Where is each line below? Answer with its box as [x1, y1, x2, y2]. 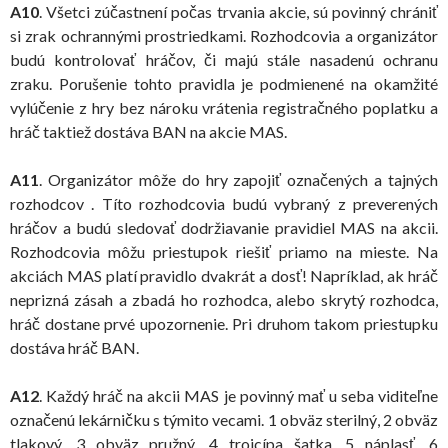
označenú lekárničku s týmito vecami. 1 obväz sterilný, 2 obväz [10, 410, 438, 429]
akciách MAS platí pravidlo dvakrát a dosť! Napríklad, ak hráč [10, 266, 438, 285]
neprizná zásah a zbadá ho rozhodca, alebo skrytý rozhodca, [10, 290, 438, 309]
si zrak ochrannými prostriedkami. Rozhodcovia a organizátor [10, 26, 438, 45]
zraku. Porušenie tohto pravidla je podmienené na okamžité [10, 74, 438, 93]
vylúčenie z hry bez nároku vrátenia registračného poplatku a [10, 98, 438, 117]
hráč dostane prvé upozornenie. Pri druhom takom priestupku [10, 314, 438, 333]
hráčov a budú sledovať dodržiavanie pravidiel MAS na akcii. [10, 218, 438, 237]
